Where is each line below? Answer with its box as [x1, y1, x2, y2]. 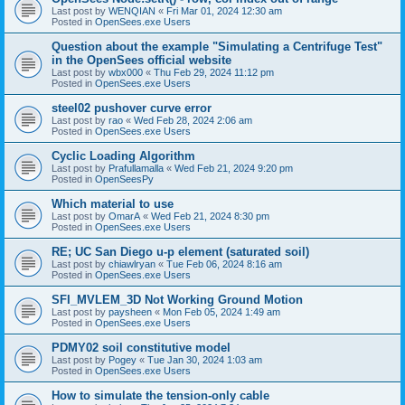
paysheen [108, 306, 152, 317]
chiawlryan [108, 258, 155, 269]
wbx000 [108, 66, 143, 78]
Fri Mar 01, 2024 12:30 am [166, 5, 282, 16]
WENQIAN [108, 5, 155, 16]
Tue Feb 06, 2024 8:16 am [166, 258, 282, 269]
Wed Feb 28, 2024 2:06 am [134, 114, 252, 126]
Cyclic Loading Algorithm [52, 148, 195, 163]
